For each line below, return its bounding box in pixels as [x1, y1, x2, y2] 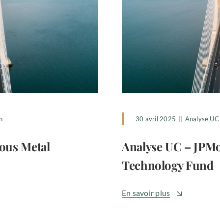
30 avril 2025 [135, 115, 176, 123]
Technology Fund [121, 157, 214, 173]
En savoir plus [121, 188, 170, 198]
